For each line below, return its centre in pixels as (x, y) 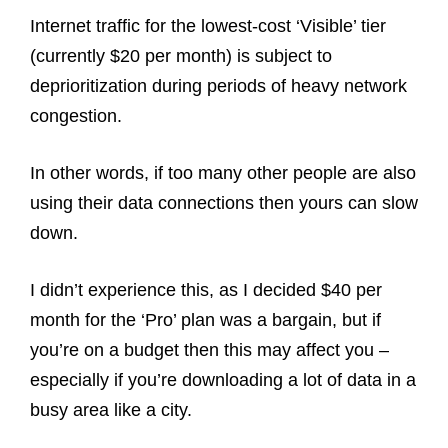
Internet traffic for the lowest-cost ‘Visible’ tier (208, 26)
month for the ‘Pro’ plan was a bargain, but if (205, 320)
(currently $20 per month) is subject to (181, 56)
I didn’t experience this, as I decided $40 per (206, 290)
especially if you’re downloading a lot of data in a (223, 380)
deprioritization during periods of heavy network (218, 86)
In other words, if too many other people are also (223, 173)
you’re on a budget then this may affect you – (209, 350)
